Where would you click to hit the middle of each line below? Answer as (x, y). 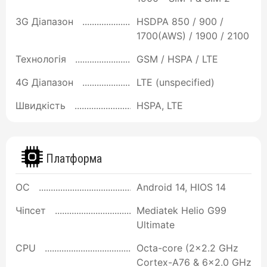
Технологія (41, 59)
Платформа (72, 159)
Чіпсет (31, 211)
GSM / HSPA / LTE (177, 59)
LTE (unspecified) (176, 82)
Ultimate (156, 225)
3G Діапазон (44, 21)
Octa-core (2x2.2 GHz (187, 248)
